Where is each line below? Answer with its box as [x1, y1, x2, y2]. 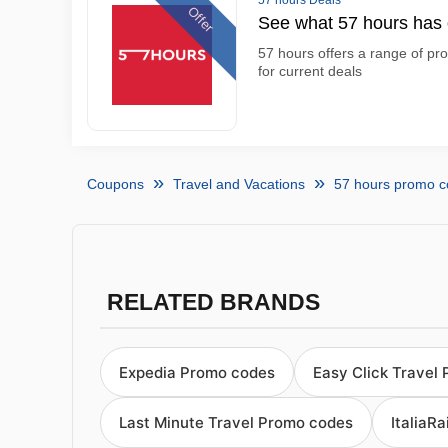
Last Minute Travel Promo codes [119, 413, 353, 433]
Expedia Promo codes [119, 362, 275, 382]
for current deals [258, 63, 362, 79]
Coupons [87, 176, 144, 192]
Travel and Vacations [173, 176, 305, 192]
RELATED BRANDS [106, 290, 320, 315]
